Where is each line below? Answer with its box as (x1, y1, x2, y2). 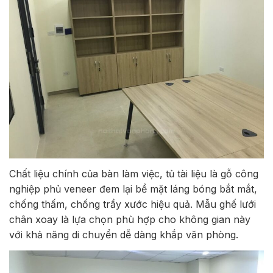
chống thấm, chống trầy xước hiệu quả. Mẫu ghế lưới (9, 198, 256, 211)
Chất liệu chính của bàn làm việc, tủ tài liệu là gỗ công (9, 168, 258, 180)
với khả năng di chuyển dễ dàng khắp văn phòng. (9, 229, 238, 241)
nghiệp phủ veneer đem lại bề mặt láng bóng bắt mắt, (9, 183, 257, 196)
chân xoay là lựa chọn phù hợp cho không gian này (9, 213, 250, 226)
